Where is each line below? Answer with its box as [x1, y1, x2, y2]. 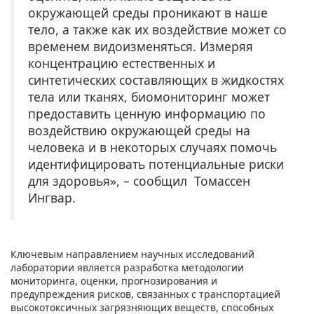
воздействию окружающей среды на [28, 121, 250, 139]
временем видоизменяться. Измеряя [28, 37, 253, 55]
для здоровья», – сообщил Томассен [28, 172, 250, 189]
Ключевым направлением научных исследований [11, 247, 254, 261]
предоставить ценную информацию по [28, 104, 266, 122]
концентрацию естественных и [28, 54, 215, 71]
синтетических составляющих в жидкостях [28, 71, 284, 88]
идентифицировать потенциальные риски [28, 155, 284, 172]
